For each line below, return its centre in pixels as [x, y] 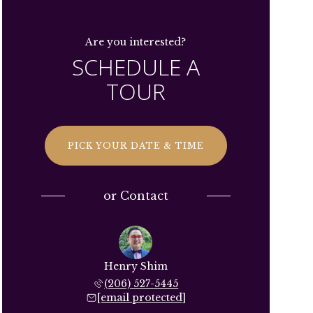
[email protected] [141, 298]
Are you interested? [136, 42]
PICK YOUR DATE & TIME [136, 146]
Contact [142, 196]
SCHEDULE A [136, 67]
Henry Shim [136, 266]
